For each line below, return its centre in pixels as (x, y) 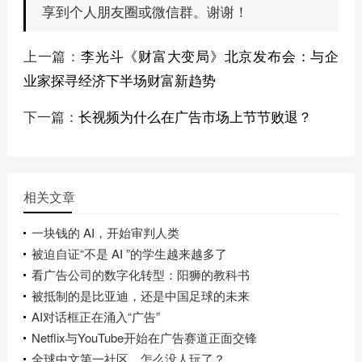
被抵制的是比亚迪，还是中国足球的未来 (140, 295)
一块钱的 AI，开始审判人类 (105, 232)
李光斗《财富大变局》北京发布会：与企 (210, 55)
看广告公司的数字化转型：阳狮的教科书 (140, 274)
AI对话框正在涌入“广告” (95, 316)
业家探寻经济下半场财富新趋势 (119, 79)
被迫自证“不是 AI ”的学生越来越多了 (129, 253)
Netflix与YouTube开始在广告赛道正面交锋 (144, 337)
